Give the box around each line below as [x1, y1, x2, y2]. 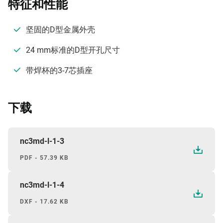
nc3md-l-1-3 [20, 136, 64, 146]
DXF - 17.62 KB [20, 198, 69, 206]
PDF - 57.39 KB [20, 154, 69, 162]
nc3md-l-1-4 [20, 180, 64, 190]
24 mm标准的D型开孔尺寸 [26, 45, 120, 55]
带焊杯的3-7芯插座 [26, 65, 93, 75]
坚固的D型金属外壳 [26, 25, 95, 34]
